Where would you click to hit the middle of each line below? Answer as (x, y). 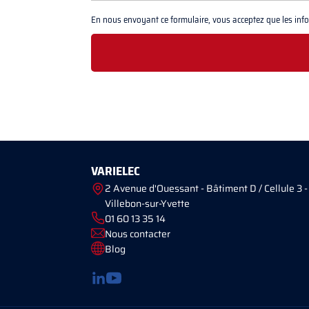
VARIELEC (116, 171)
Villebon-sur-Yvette (147, 204)
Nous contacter (138, 234)
